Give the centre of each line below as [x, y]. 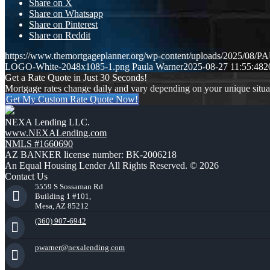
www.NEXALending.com [56, 133]
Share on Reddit [60, 36]
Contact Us [26, 177]
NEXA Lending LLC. [47, 122]
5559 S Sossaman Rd [69, 187]
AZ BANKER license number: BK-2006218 [91, 155]
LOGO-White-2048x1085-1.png [67, 67]
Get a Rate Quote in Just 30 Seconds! [76, 78]
